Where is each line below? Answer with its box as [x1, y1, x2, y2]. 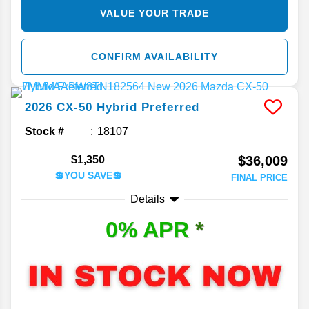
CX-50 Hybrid [57, 100, 137, 114]
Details [130, 192, 165, 205]
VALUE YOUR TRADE [100, 7, 209, 19]
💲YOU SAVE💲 [54, 169, 122, 181]
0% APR [106, 217, 195, 242]
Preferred [141, 100, 199, 114]
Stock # [25, 125, 64, 137]
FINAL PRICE [231, 172, 288, 183]
